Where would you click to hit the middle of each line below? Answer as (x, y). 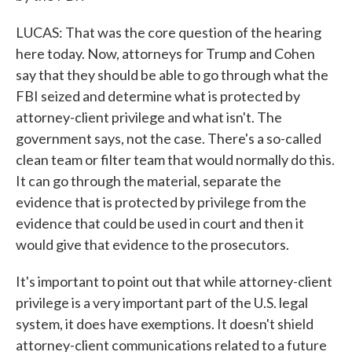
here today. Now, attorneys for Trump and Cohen (165, 53)
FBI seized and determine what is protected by (158, 96)
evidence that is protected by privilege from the (161, 202)
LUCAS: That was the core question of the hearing (169, 32)
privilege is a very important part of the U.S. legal (162, 302)
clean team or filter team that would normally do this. (175, 159)
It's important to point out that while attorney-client (174, 281)
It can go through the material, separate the (148, 181)
